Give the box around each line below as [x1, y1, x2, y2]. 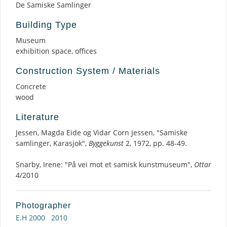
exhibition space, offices [16, 46, 97, 56]
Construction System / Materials [16, 66, 160, 76]
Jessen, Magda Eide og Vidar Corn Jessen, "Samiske [16, 128, 187, 137]
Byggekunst [89, 138, 124, 148]
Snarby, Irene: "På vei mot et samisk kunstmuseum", [16, 160, 194, 169]
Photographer [16, 201, 71, 210]
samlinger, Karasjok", [16, 138, 89, 148]
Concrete [16, 82, 46, 91]
